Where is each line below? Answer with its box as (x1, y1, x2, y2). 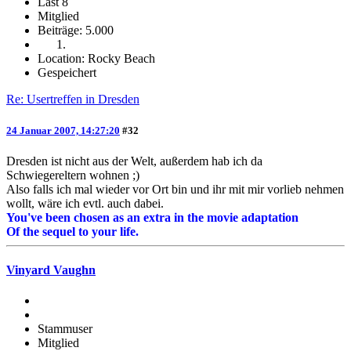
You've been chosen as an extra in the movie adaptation (6, 210, 299, 224)
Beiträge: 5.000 (38, 24, 114, 38)
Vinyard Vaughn (6, 263, 96, 277)
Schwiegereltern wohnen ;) (6, 168, 139, 182)
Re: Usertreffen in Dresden (6, 92, 139, 107)
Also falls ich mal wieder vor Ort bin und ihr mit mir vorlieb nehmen (6, 182, 344, 196)
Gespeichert (38, 66, 96, 80)
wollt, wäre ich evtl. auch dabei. (6, 196, 164, 210)
